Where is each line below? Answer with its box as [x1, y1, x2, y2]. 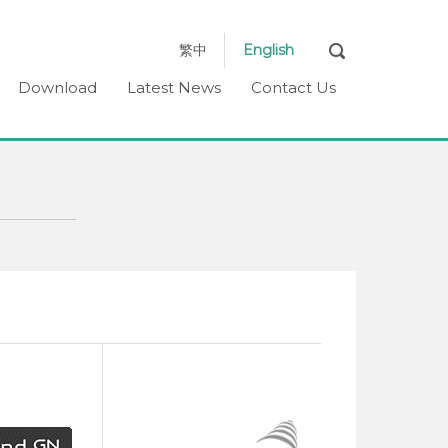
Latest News [127, 78, 221, 97]
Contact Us [251, 78, 336, 97]
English [242, 41, 294, 59]
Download [18, 78, 97, 97]
